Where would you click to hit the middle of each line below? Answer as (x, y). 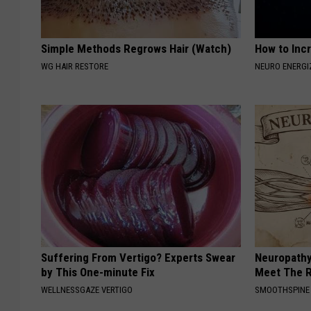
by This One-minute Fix (98, 272)
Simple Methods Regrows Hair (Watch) (136, 49)
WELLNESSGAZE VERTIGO (87, 290)
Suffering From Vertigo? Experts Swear (138, 258)
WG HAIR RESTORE (75, 67)
